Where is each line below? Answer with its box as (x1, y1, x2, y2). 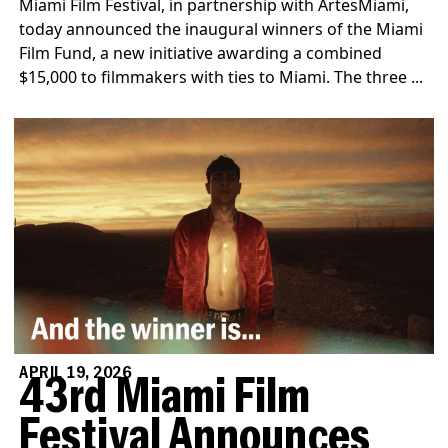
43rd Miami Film (19, 373, 311, 425)
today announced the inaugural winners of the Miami (19, 18, 424, 41)
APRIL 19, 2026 (19, 364, 132, 382)
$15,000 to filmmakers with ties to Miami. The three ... (19, 66, 424, 89)
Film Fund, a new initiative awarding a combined (19, 42, 383, 65)
